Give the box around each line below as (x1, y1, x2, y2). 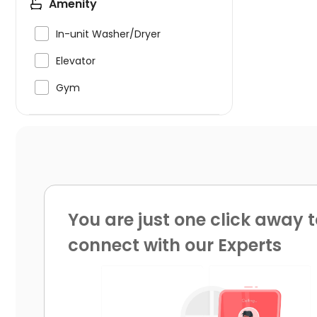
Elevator (56, 54, 96, 68)
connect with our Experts (68, 234, 282, 257)
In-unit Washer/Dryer (56, 27, 161, 41)
